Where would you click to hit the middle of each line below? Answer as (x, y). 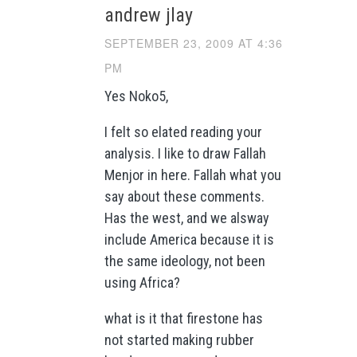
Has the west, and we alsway (186, 218)
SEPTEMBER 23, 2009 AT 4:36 (193, 43)
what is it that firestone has (183, 318)
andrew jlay (148, 15)
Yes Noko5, (136, 96)
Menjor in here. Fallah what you (192, 175)
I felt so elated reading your (183, 131)
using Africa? (142, 282)
